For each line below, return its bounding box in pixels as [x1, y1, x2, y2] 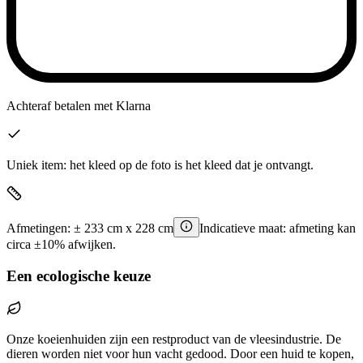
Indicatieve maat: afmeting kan [199, 221, 356, 236]
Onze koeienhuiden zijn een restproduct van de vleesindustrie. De [6, 331, 341, 346]
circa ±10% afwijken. [6, 237, 116, 252]
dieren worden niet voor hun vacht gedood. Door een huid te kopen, [6, 346, 354, 361]
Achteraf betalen [6, 98, 91, 113]
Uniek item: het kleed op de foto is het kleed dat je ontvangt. [6, 157, 314, 172]
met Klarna [91, 98, 151, 113]
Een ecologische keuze [6, 267, 151, 284]
